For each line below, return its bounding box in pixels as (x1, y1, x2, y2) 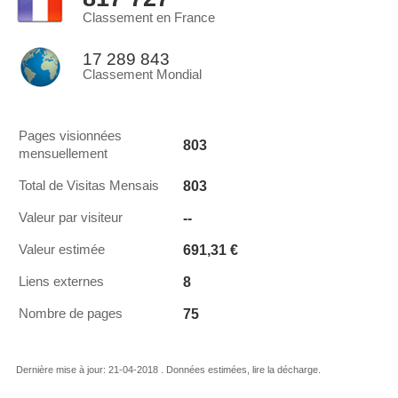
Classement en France (83, 11, 215, 25)
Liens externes (19, 275, 104, 289)
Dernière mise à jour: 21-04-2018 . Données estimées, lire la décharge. (16, 364, 321, 375)
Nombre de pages (19, 306, 123, 321)
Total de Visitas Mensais (19, 179, 159, 193)
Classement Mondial (83, 68, 202, 82)
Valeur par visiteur (19, 211, 123, 225)
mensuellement (19, 147, 107, 161)
